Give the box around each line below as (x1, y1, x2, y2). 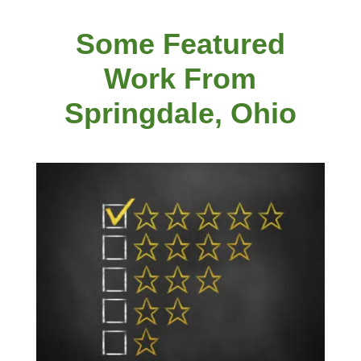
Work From (104, 61, 257, 95)
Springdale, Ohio (64, 96, 297, 130)
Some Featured (75, 27, 285, 60)
